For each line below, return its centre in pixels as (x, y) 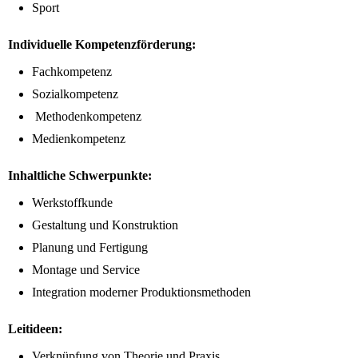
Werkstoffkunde (72, 203)
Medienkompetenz (79, 139)
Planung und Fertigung (90, 248)
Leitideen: (35, 329)
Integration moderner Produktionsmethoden (141, 292)
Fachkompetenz (72, 72)
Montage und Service (86, 270)
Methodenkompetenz (87, 117)
